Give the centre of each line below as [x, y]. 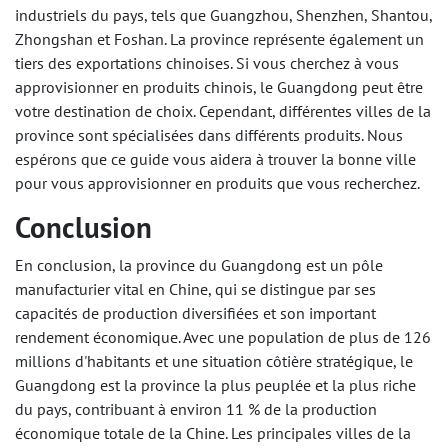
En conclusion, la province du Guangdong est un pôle [199, 265]
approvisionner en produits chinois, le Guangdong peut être [219, 87]
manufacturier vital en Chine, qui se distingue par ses [195, 289]
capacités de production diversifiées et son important [195, 313]
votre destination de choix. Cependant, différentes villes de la [223, 111]
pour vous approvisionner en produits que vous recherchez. [217, 183]
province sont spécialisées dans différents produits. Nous [209, 135]
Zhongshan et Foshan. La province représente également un [219, 39]
